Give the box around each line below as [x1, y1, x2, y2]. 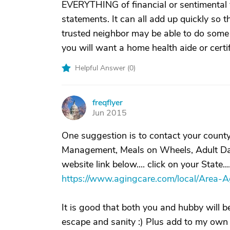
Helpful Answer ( [75, 63, 129, 73]
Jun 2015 [92, 107, 127, 119]
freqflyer [92, 97, 123, 108]
